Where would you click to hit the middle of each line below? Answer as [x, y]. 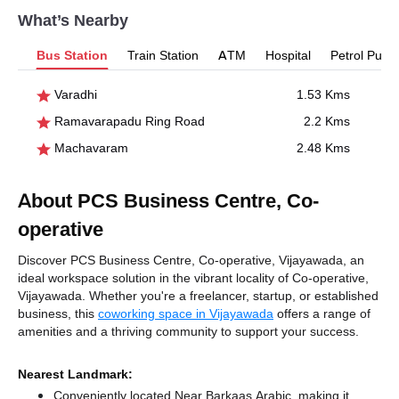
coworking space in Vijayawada [186, 313]
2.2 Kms [327, 121]
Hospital [288, 55]
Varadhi [74, 94]
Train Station [163, 55]
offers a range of [322, 313]
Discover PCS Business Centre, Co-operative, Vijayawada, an [191, 260]
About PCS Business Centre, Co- [168, 201]
